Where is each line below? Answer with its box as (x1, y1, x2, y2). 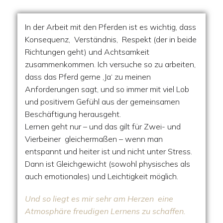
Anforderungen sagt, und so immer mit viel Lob (25, 84, 189, 94)
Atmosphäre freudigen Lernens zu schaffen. (25, 206, 186, 216)
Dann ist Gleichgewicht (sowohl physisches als (25, 159, 190, 169)
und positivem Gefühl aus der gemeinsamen (25, 97, 180, 107)
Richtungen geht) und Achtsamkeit (25, 47, 149, 57)
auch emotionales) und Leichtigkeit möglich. (25, 171, 178, 181)
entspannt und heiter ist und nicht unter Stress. (25, 146, 192, 156)
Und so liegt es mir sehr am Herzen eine (25, 194, 173, 204)
